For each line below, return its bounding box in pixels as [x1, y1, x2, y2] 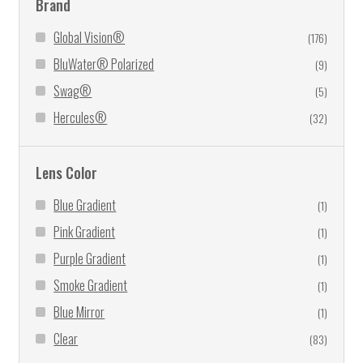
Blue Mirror [53, 302, 105, 322]
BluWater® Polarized [53, 54, 155, 75]
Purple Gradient [53, 249, 126, 269]
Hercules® [53, 108, 108, 128]
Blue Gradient [53, 195, 117, 216]
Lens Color [35, 162, 97, 184]
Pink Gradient [53, 222, 116, 242]
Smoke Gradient [53, 275, 128, 296]
